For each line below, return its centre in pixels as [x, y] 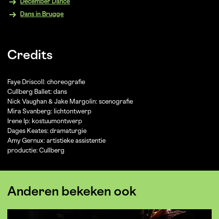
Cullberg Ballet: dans [37, 92]
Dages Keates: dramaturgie [47, 131]
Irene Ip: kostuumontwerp [45, 121]
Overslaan [24, 204]
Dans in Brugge [42, 14]
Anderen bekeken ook [72, 192]
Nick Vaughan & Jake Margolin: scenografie [70, 102]
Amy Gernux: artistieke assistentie [56, 141]
